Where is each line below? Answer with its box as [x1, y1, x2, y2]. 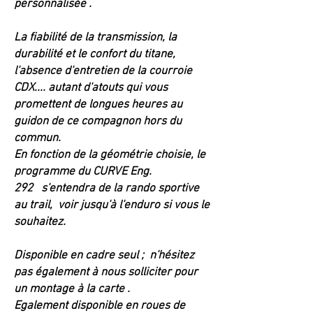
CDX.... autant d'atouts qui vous [14, 81, 168, 95]
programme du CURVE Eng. [14, 165, 152, 179]
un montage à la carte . [14, 282, 130, 296]
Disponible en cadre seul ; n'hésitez [14, 249, 194, 263]
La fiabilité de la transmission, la [14, 31, 177, 45]
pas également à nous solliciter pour [14, 265, 198, 279]
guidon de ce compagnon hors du [14, 115, 182, 129]
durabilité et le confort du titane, [14, 48, 175, 61]
